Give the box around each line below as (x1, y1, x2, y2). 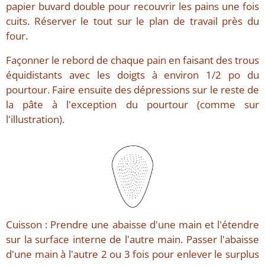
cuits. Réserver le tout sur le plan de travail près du (6, 14, 259, 28)
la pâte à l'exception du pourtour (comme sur (6, 98, 259, 112)
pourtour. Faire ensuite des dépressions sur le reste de (6, 83, 259, 97)
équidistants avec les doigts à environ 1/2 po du (6, 68, 259, 82)
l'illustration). (6, 112, 64, 127)
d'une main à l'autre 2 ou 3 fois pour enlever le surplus (6, 247, 259, 261)
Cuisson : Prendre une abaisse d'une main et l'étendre (6, 217, 259, 231)
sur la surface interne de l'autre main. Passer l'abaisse (6, 232, 259, 246)
